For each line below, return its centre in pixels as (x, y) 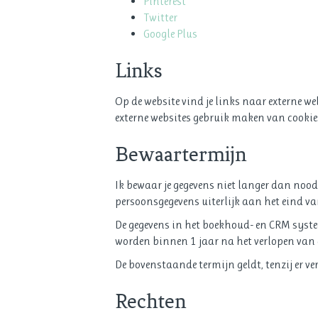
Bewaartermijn (181, 154)
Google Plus (170, 33)
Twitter (160, 17)
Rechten (150, 301)
